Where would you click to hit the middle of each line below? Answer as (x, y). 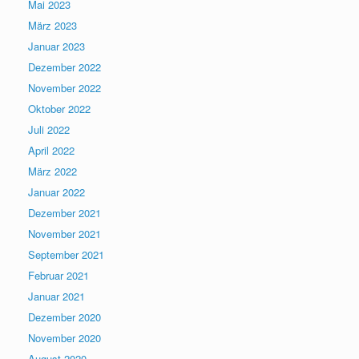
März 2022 (52, 171)
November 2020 (65, 337)
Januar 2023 (56, 46)
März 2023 (52, 25)
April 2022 (51, 150)
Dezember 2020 (65, 317)
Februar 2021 (58, 275)
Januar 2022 (56, 192)
